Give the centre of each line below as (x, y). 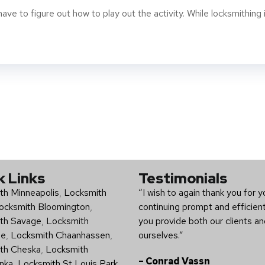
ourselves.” (161, 235)
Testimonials (183, 178)
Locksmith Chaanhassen (60, 235)
